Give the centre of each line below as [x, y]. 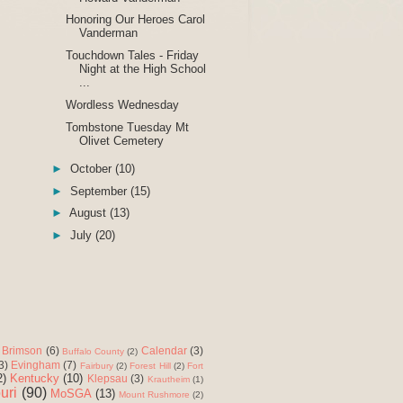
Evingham [35, 365]
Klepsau [107, 379]
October [92, 168]
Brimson [22, 351]
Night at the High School [143, 69]
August [89, 213]
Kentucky [35, 379]
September [100, 191]
